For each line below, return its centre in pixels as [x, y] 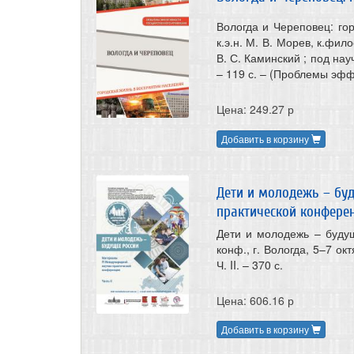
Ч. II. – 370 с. [249, 264]
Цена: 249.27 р [255, 109]
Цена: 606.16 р [255, 300]
